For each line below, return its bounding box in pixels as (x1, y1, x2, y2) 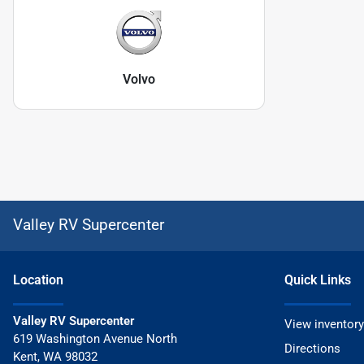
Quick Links (284, 271, 351, 288)
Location (13, 271, 63, 288)
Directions (284, 340, 340, 356)
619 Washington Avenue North (13, 331, 177, 346)
